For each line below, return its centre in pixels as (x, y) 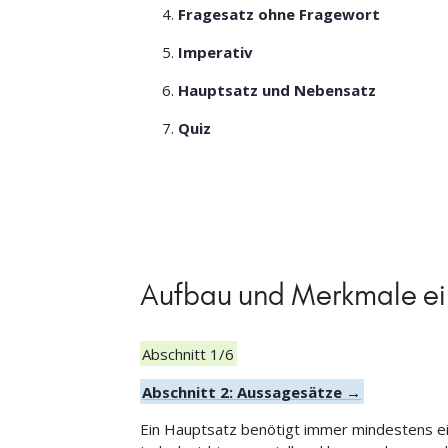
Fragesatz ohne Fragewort (279, 14)
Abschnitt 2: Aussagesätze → (252, 391)
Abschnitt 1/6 (188, 353)
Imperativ (216, 52)
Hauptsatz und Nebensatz (277, 90)
